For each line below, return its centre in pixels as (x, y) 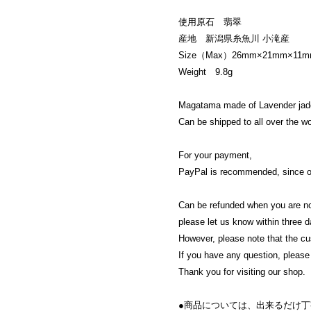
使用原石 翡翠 (210, 22)
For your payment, (215, 155)
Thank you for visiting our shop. (242, 271)
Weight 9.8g (205, 72)
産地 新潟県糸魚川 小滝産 (234, 38)
